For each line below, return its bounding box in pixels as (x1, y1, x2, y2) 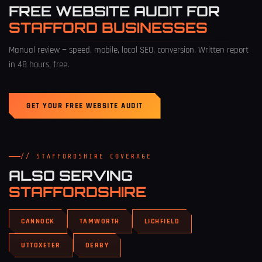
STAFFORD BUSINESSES (9, 18, 208, 36)
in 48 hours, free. (9, 58, 69, 70)
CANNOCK (21, 216, 55, 226)
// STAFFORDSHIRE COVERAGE (20, 152, 152, 160)
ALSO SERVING (9, 166, 133, 184)
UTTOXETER (21, 240, 61, 250)
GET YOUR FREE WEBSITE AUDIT (26, 101, 143, 111)
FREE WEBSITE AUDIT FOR (9, 2, 220, 20)
